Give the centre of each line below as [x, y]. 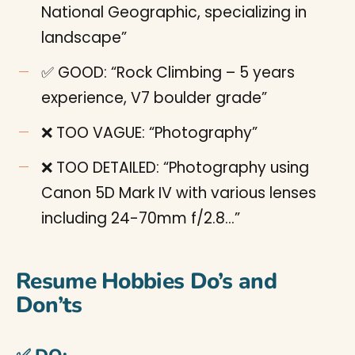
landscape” [84, 38]
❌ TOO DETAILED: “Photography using [175, 168]
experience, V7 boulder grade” [154, 98]
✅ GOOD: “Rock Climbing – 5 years [168, 73]
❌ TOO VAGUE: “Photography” [149, 133]
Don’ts [49, 305]
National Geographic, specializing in [174, 12]
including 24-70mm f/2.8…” [141, 218]
